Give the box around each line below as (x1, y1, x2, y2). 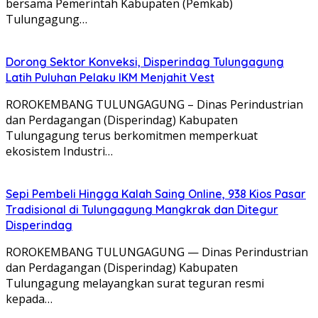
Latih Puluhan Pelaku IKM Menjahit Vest (6, 70, 214, 84)
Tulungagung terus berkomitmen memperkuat (6, 127, 258, 143)
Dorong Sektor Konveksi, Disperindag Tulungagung (6, 54, 284, 69)
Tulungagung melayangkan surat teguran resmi (6, 275, 264, 291)
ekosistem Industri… (6, 143, 113, 159)
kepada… (6, 290, 53, 307)
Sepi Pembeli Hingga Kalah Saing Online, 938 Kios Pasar (6, 186, 306, 201)
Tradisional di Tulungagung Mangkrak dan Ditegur (6, 202, 278, 216)
